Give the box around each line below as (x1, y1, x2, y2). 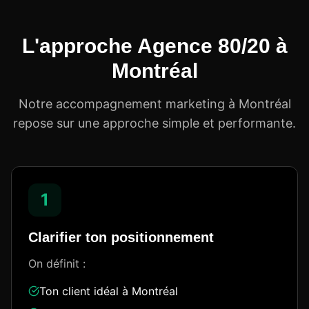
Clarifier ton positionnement (28, 230, 214, 245)
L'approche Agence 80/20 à (21, 34, 288, 57)
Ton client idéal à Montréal (39, 284, 178, 298)
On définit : (28, 257, 86, 270)
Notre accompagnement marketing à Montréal (18, 97, 291, 111)
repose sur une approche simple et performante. (13, 116, 296, 130)
